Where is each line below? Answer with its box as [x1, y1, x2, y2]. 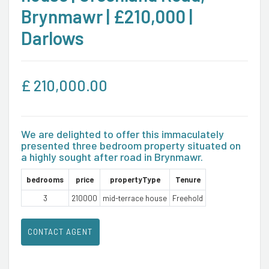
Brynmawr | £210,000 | [21, 5, 193, 27]
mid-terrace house [103, 193, 167, 203]
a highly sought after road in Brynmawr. [21, 150, 203, 163]
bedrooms [26, 174, 64, 184]
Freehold [172, 193, 203, 203]
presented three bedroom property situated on [21, 138, 241, 152]
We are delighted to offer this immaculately [21, 127, 224, 141]
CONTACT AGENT [28, 227, 93, 237]
